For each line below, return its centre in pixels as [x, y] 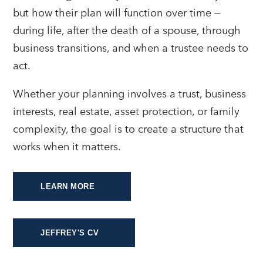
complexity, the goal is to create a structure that [129, 128]
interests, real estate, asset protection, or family [127, 111]
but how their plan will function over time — [117, 12]
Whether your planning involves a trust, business [130, 93]
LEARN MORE [68, 187]
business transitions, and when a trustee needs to [131, 47]
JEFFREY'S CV [70, 233]
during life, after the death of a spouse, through [127, 30]
